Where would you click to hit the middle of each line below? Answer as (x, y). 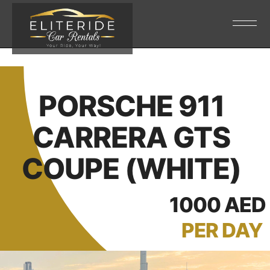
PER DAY (222, 230)
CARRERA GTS (131, 137)
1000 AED (218, 205)
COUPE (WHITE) (131, 168)
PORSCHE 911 (131, 106)
